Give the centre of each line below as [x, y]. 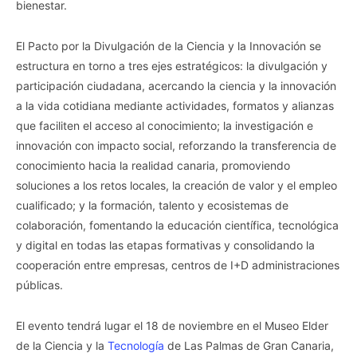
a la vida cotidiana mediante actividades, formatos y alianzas [175, 105]
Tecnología [136, 345]
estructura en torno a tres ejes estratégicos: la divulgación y [172, 65]
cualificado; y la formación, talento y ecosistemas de [152, 205]
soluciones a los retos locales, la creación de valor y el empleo [177, 185]
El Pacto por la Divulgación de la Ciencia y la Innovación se [169, 45]
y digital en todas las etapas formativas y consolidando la [165, 245]
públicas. [39, 284]
